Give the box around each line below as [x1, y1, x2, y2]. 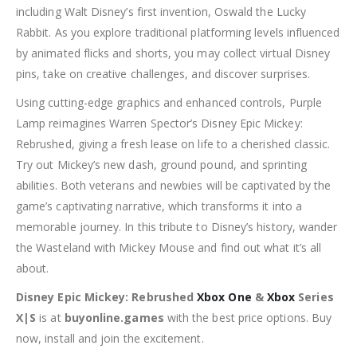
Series [298, 288, 334, 304]
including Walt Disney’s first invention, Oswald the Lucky [16, 3, 306, 19]
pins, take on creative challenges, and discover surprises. [16, 65, 311, 81]
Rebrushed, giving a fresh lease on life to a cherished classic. [16, 135, 331, 151]
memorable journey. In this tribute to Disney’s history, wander [16, 218, 338, 234]
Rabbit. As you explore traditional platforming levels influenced [16, 24, 340, 40]
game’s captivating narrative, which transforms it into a [16, 198, 302, 214]
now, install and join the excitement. [16, 330, 204, 346]
